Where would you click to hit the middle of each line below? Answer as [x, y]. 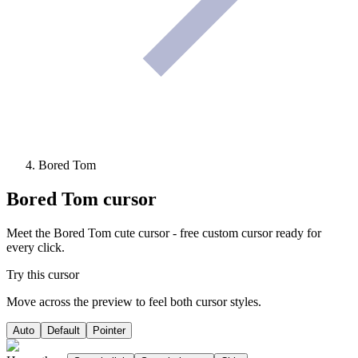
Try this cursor [43, 275]
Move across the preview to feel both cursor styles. [134, 302]
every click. [36, 248]
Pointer [109, 331]
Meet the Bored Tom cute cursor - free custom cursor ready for [164, 233]
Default [64, 331]
